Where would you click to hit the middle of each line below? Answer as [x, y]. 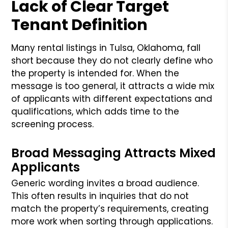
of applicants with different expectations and [112, 98]
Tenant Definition [80, 25]
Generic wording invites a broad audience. [105, 183]
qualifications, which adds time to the [95, 111]
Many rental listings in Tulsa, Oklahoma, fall [106, 48]
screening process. [53, 124]
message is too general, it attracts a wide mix [113, 86]
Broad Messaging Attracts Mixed [114, 153]
